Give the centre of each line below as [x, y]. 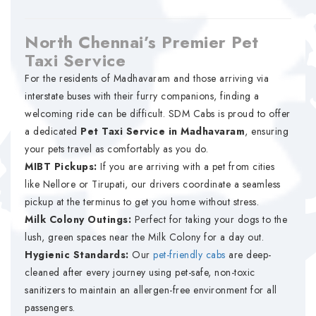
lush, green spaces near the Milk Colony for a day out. [144, 237]
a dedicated [53, 131]
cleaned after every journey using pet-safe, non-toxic [140, 272]
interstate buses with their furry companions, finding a [142, 96]
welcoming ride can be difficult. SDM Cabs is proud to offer [158, 114]
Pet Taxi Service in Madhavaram [163, 131]
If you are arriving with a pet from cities [186, 166]
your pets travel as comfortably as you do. [116, 149]
